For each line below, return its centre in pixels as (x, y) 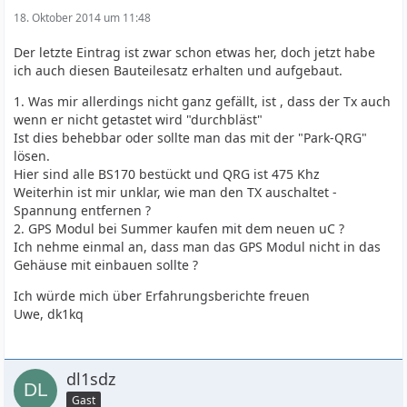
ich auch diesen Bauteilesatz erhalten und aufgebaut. (179, 70)
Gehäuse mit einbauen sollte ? (106, 265)
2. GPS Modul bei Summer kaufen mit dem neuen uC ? (179, 228)
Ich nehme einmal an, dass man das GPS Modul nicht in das (198, 247)
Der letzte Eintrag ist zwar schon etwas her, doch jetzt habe (195, 52)
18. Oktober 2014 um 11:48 (83, 18)
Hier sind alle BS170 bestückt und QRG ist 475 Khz (167, 174)
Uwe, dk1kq (49, 314)
